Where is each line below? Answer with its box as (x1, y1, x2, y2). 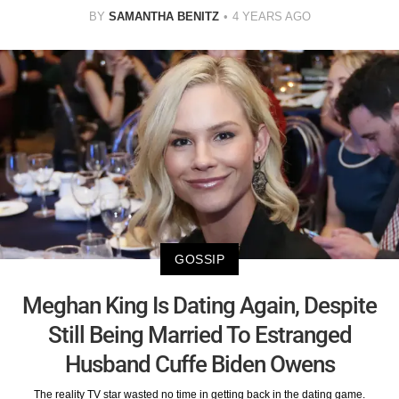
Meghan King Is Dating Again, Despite (22, 291, 377, 319)
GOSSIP (175, 251, 224, 266)
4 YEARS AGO (232, 10, 311, 24)
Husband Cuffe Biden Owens (64, 350, 335, 378)
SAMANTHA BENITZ (108, 10, 219, 24)
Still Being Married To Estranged (47, 321, 352, 348)
